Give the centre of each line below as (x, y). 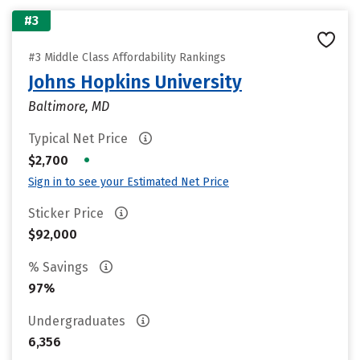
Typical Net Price (80, 139)
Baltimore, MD (69, 106)
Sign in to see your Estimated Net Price (129, 182)
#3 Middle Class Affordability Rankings (127, 57)
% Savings (60, 267)
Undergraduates (78, 321)
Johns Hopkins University (135, 82)
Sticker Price (67, 213)
